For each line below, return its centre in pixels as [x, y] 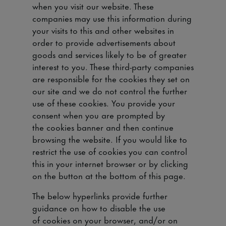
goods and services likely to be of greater [109, 54]
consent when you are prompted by [99, 115]
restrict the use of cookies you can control [110, 151]
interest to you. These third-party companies [113, 66]
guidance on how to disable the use [99, 207]
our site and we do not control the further [110, 90]
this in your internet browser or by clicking [110, 163]
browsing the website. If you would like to [110, 139]
